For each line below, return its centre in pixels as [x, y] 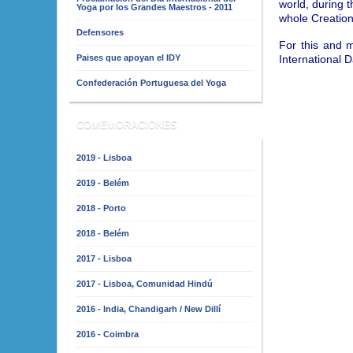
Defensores [100, 32]
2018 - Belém [103, 233]
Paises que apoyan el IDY [128, 58]
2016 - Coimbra [108, 334]
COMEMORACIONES [127, 124]
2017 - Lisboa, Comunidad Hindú [145, 283]
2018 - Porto [101, 208]
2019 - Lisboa [104, 157]
